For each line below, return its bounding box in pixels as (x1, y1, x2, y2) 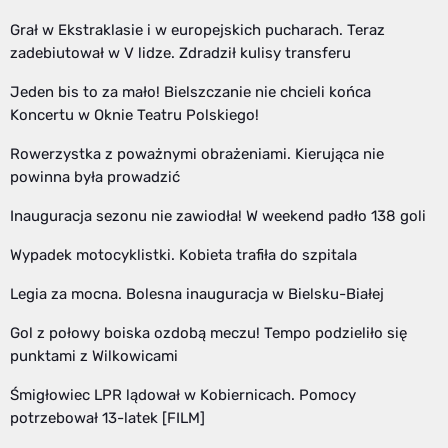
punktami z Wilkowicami (10, 347, 178, 366)
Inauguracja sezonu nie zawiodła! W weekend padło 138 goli (10, 207, 426, 226)
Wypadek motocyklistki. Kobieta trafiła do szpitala (10, 246, 357, 265)
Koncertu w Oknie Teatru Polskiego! (10, 106, 259, 125)
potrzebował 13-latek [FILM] (10, 409, 205, 428)
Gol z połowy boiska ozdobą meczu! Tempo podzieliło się (10, 324, 407, 343)
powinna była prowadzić (10, 168, 180, 187)
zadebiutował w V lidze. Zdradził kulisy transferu (10, 44, 351, 63)
